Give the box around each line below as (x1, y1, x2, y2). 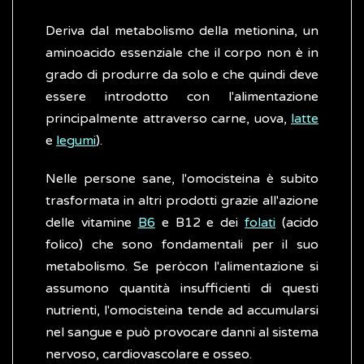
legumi (56, 132, 96, 149)
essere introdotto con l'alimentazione (45, 89, 318, 106)
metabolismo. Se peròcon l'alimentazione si (45, 258, 318, 275)
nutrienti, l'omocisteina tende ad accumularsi (45, 302, 318, 319)
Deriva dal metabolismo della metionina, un (45, 23, 318, 40)
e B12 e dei (154, 214, 245, 232)
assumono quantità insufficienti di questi (45, 280, 318, 297)
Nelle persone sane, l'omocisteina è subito (45, 171, 318, 188)
